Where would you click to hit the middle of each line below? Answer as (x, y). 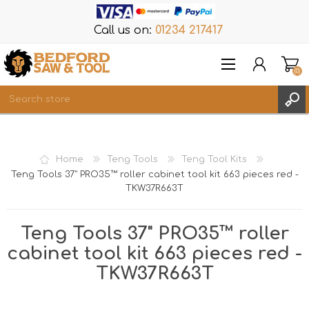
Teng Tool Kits (214, 159)
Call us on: (122, 30)
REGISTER (50, 154)
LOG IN (45, 173)
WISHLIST (52, 191)
